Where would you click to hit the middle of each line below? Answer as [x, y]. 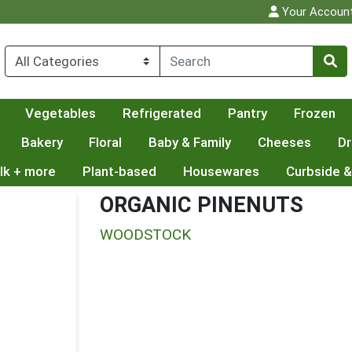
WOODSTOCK [145, 235]
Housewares [221, 172]
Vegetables [61, 114]
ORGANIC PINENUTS [202, 205]
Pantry [247, 114]
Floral [106, 143]
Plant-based [119, 172]
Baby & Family [190, 143]
